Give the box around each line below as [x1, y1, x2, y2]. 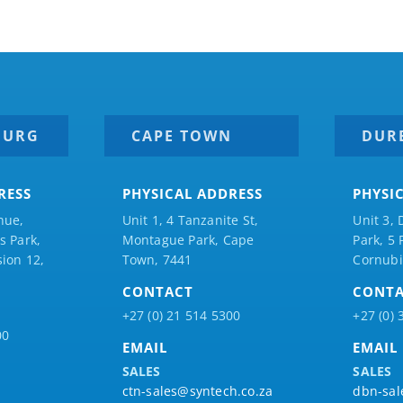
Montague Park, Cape [121, 231, 255, 249]
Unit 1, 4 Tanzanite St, [121, 211, 259, 229]
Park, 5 [353, 231, 399, 249]
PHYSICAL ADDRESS [121, 184, 263, 203]
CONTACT [121, 282, 193, 301]
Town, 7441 [121, 251, 193, 269]
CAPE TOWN [130, 126, 232, 147]
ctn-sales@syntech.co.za [121, 382, 273, 400]
